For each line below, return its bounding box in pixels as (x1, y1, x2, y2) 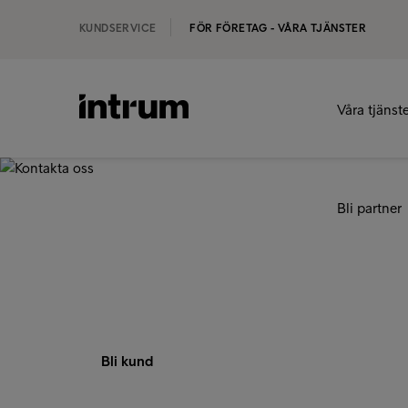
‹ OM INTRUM (79, 199, 150, 212)
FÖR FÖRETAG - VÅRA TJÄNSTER (189, 22, 367, 35)
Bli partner (337, 199, 402, 217)
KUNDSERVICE (79, 22, 157, 35)
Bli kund (101, 352, 153, 370)
